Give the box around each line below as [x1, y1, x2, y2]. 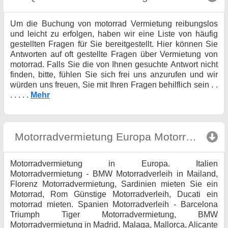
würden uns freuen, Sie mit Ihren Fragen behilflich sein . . [10, 80, 218, 89]
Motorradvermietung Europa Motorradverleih [186, 130, 197, 143]
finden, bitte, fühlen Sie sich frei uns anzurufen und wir [10, 70, 218, 79]
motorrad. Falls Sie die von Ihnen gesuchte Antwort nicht [10, 60, 218, 69]
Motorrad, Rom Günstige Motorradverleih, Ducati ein [10, 190, 218, 199]
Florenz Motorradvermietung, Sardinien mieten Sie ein [10, 180, 218, 189]
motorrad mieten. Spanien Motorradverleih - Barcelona [10, 200, 218, 209]
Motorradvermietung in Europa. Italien [10, 159, 218, 168]
